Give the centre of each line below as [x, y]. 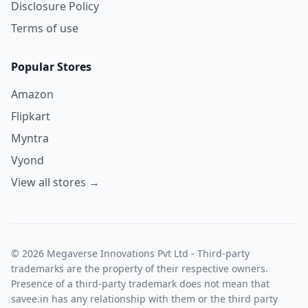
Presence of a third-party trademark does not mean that [140, 283]
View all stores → [55, 182]
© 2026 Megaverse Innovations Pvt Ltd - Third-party [130, 253]
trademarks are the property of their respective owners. [140, 268]
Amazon [32, 94]
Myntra [30, 138]
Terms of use [45, 28]
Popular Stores [51, 66]
